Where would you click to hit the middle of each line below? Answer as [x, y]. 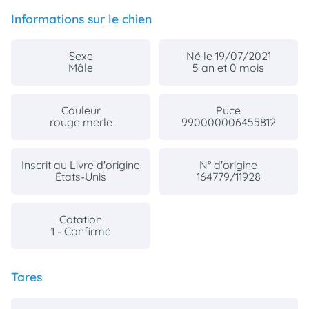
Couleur [81, 111]
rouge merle [81, 122]
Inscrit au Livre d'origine [81, 165]
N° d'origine [228, 165]
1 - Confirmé [81, 231]
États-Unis [81, 177]
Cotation [81, 220]
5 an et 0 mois [228, 68]
